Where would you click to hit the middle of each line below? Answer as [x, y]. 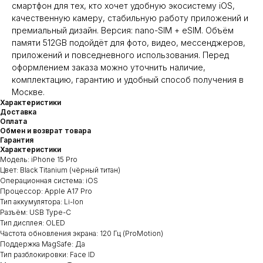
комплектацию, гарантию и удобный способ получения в [128, 79]
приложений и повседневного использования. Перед [120, 55]
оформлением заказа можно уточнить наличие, [109, 67]
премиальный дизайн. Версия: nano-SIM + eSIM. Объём [123, 30]
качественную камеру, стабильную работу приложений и [130, 18]
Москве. [28, 92]
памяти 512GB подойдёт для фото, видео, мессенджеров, [129, 42]
